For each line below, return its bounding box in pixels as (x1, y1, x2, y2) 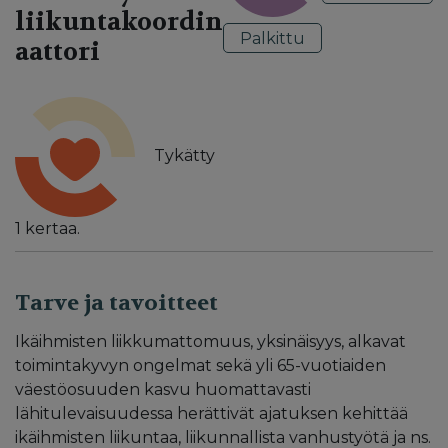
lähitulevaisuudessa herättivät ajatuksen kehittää (15, 403, 408, 423)
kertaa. (21, 218, 80, 238)
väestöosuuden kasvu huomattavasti (15, 379, 311, 399)
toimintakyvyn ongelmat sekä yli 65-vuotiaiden (15, 355, 386, 375)
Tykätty (150, 145, 215, 165)
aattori (15, 35, 100, 68)
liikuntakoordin (15, 5, 223, 38)
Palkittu (240, 28, 305, 48)
